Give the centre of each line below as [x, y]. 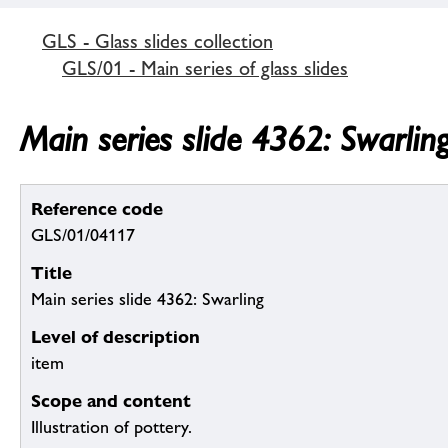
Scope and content [111, 401]
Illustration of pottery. [111, 427]
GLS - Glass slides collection [157, 40]
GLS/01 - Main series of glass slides [205, 67]
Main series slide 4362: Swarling [147, 299]
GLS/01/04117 [83, 235]
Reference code [97, 209]
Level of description [115, 337]
